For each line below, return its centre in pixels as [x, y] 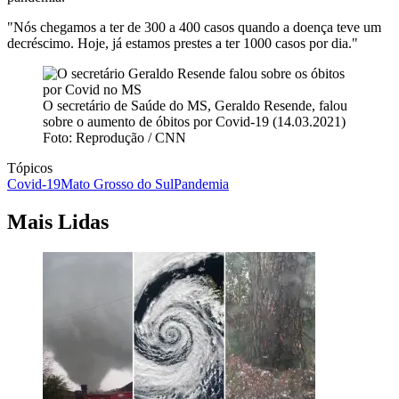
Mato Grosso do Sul [117, 184]
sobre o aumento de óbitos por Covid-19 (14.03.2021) [194, 122]
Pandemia [201, 184]
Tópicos [30, 168]
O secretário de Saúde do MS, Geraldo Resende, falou [195, 106]
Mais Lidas [58, 221]
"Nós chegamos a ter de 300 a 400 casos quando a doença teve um [194, 28]
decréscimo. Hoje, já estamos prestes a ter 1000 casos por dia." [183, 44]
